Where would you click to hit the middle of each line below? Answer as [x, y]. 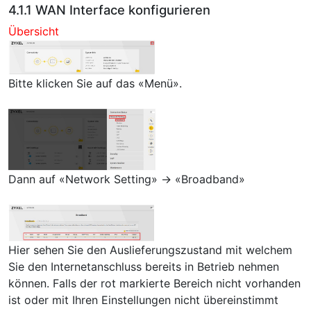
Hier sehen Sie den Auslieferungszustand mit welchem [150, 250]
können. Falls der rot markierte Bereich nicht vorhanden [154, 283]
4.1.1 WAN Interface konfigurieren [109, 10]
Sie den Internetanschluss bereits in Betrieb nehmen [144, 266]
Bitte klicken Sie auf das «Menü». [95, 84]
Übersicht [34, 32]
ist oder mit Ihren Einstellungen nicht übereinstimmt [143, 300]
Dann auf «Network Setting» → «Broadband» [127, 179]
